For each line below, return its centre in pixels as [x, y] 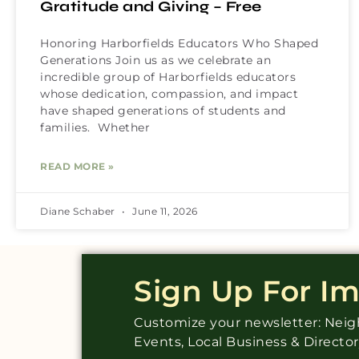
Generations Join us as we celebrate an [155, 60]
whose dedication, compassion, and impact [169, 93]
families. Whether [95, 127]
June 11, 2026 [163, 211]
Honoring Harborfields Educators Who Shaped [179, 43]
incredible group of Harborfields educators [168, 77]
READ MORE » [77, 166]
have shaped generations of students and [163, 110]
